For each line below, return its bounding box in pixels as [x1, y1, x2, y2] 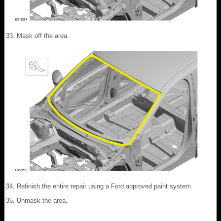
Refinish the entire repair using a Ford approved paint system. [17, 182, 193, 190]
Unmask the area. [17, 196, 68, 204]
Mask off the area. [17, 32, 69, 39]
